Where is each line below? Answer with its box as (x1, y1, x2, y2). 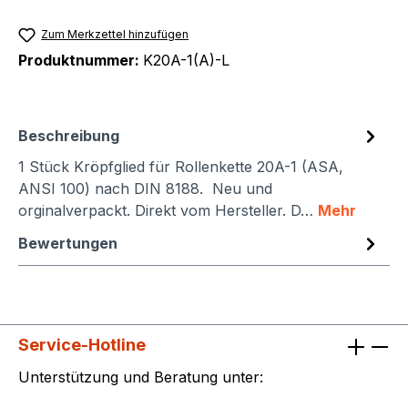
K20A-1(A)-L (143, 51, 229, 70)
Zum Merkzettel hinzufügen (41, 27, 189, 41)
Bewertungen (18, 234, 117, 253)
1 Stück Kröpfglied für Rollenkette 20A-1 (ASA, (18, 158, 343, 177)
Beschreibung (18, 127, 119, 146)
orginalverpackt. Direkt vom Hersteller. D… (18, 201, 318, 220)
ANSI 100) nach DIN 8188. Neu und (18, 179, 272, 199)
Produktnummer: (18, 51, 143, 70)
